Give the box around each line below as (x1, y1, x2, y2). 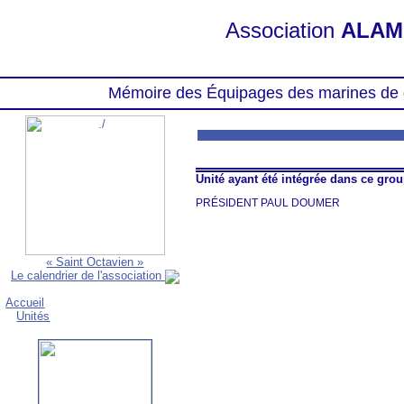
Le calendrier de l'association (11, 269, 165, 282)
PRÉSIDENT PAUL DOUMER (196, 196, 340, 209)
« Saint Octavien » (46, 255, 144, 269)
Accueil (5, 295, 45, 309)
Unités (16, 308, 50, 323)
